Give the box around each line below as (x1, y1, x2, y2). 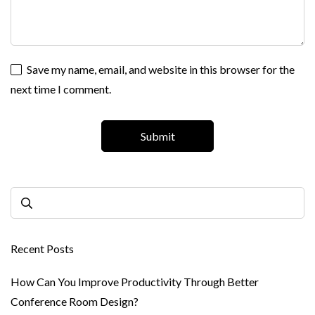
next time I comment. (11, 82, 111, 96)
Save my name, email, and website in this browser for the (27, 63, 295, 77)
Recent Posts (11, 242, 74, 256)
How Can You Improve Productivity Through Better (11, 275, 259, 289)
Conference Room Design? (11, 295, 139, 309)
